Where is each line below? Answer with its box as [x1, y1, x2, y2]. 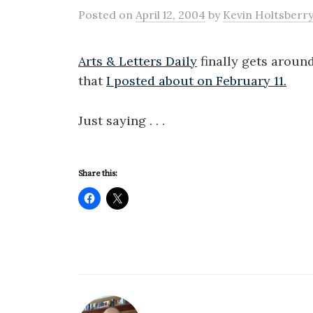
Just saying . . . [78, 112, 165, 129]
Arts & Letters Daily [78, 53, 197, 69]
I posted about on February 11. [106, 73, 286, 89]
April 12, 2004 [136, 8, 205, 22]
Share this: [78, 168, 117, 179]
